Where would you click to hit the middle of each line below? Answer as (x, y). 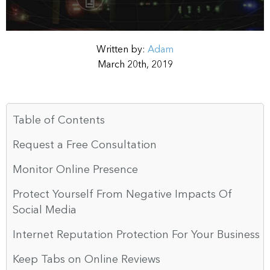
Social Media (45, 210)
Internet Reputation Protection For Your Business (136, 235)
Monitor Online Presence (75, 170)
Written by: (122, 50)
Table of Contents (59, 120)
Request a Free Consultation (85, 145)
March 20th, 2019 (135, 65)
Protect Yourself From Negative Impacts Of (122, 194)
